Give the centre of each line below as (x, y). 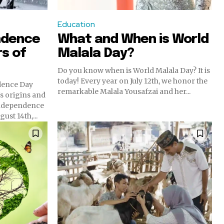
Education (76, 24)
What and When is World (133, 39)
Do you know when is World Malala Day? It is (134, 70)
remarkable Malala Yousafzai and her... (124, 91)
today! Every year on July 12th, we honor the (132, 81)
